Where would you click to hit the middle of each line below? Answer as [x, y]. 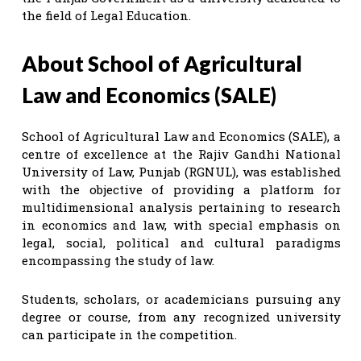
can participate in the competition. [129, 334]
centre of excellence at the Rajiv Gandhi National [181, 154]
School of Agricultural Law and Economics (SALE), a [181, 136]
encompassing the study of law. [118, 260]
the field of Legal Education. [106, 15]
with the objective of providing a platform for [181, 189]
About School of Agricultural [162, 63]
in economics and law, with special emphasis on [181, 224]
